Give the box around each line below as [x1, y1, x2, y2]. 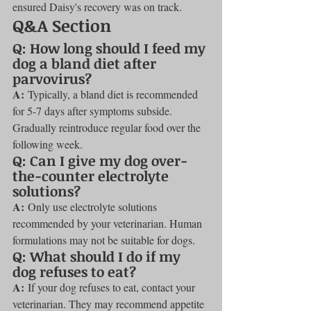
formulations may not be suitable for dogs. [12, 232, 195, 247]
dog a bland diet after [12, 53, 160, 73]
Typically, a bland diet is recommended [24, 86, 201, 101]
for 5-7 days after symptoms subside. [12, 103, 175, 118]
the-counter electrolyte [12, 165, 172, 185]
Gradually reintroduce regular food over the [12, 119, 203, 135]
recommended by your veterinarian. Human [12, 215, 205, 230]
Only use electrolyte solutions [24, 199, 160, 214]
